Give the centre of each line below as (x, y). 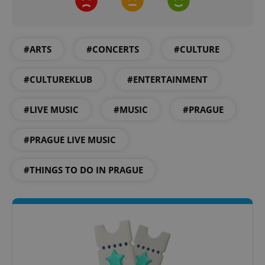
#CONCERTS (113, 49)
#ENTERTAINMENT (167, 79)
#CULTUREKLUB (58, 79)
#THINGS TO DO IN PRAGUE (83, 169)
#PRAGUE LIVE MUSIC (70, 139)
